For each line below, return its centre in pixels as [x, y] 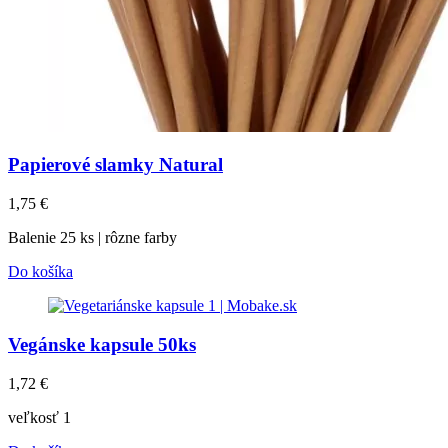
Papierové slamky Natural [115, 165]
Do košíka [40, 272]
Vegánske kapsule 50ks [102, 344]
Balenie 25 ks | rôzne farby [92, 238]
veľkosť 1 [39, 417]
